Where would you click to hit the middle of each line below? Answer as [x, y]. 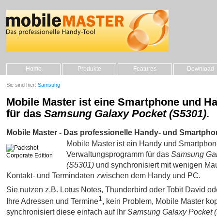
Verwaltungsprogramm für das [119, 154]
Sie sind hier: [22, 85]
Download [201, 69]
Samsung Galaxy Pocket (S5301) [125, 114]
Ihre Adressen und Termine [52, 201]
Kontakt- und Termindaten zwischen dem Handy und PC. [103, 175]
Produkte [89, 69]
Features [145, 69]
